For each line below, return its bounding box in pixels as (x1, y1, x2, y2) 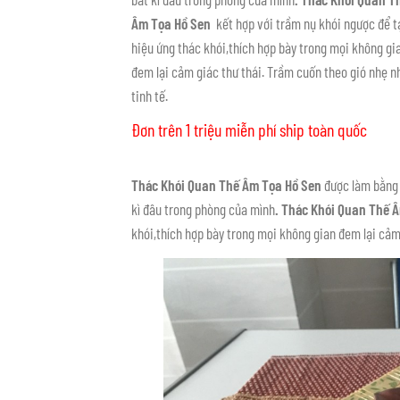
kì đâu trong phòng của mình (131, 200, 275, 219)
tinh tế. (131, 87, 168, 105)
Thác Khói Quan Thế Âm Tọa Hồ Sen (131, 176, 321, 195)
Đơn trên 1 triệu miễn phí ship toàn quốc (131, 119, 367, 141)
